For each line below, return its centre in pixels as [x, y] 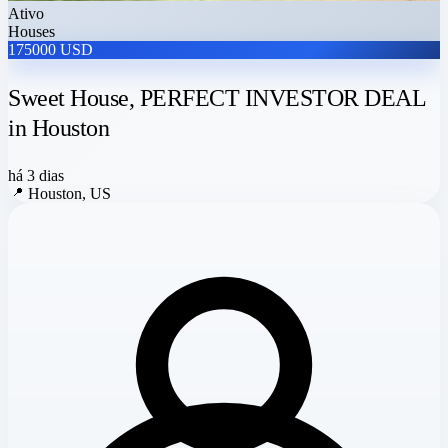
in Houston [58, 128]
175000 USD [50, 50]
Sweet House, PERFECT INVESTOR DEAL [216, 98]
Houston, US [69, 194]
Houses [31, 32]
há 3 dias [36, 176]
